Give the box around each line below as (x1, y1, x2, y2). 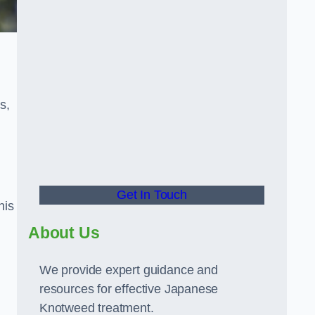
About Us (28, 224, 100, 242)
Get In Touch (117, 188, 187, 202)
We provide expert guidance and (39, 263, 218, 277)
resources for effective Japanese (39, 282, 219, 296)
